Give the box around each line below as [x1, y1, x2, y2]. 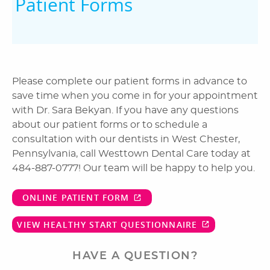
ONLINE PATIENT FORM [22, 192, 130, 204]
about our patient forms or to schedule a [12, 120, 207, 130]
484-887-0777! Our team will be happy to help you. [12, 163, 255, 173]
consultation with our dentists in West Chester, [12, 134, 240, 144]
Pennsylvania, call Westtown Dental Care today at [12, 149, 251, 159]
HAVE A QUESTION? [72, 250, 198, 262]
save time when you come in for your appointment [12, 91, 258, 101]
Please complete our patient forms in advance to [12, 77, 247, 86]
